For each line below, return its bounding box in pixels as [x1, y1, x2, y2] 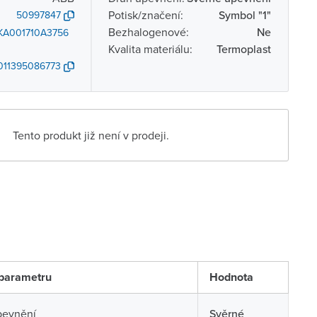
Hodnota [209, 269, 253, 285]
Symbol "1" [218, 7, 271, 23]
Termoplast [216, 41, 271, 57]
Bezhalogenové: [108, 24, 189, 40]
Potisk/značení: [108, 7, 183, 23]
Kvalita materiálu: [108, 41, 192, 57]
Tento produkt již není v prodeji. [13, 127, 170, 143]
